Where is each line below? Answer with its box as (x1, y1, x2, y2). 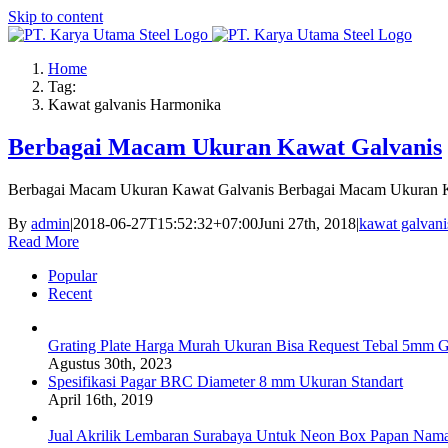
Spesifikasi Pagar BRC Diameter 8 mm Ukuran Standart (48, 372, 403, 390)
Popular (48, 266, 97, 284)
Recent (48, 284, 92, 302)
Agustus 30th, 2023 (48, 354, 172, 372)
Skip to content (8, 8, 103, 25)
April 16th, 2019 (48, 390, 153, 408)
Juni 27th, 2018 (258, 214, 356, 232)
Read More (8, 232, 79, 250)
